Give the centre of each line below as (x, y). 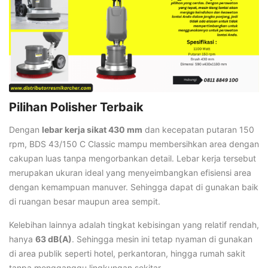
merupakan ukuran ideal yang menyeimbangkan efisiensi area (130, 173)
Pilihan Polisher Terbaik (76, 107)
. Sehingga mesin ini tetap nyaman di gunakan (162, 239)
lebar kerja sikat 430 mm (92, 130)
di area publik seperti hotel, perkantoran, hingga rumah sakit (127, 254)
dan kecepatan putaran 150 (198, 130)
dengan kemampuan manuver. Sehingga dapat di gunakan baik (134, 187)
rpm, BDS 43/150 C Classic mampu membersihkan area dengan (134, 144)
